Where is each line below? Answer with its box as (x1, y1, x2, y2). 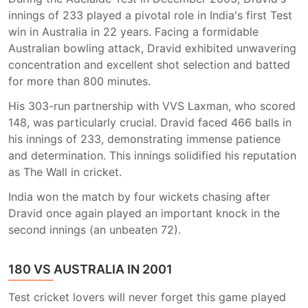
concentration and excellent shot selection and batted (8, 58, 290, 71)
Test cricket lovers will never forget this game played (8, 290, 286, 304)
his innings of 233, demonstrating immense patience (8, 132, 280, 146)
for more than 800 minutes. (8, 74, 151, 88)
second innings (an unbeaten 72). (8, 223, 181, 236)
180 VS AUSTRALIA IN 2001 (8, 262, 173, 276)
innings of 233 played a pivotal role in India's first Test (8, 8, 292, 22)
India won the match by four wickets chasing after (8, 190, 270, 203)
